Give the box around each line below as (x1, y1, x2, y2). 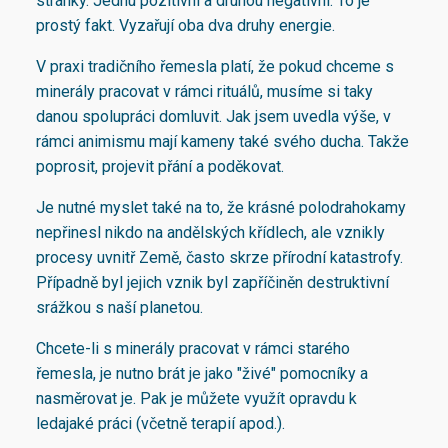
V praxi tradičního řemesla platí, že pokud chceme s (36, 57, 394, 77)
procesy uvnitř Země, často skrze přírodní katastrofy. (36, 248, 403, 268)
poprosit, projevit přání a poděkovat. (36, 157, 284, 177)
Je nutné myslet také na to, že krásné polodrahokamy (36, 198, 406, 218)
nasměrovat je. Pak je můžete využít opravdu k (36, 389, 357, 409)
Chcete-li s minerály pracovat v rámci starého (36, 339, 350, 359)
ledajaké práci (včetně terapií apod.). (36, 414, 285, 434)
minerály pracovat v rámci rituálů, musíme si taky (36, 82, 373, 102)
